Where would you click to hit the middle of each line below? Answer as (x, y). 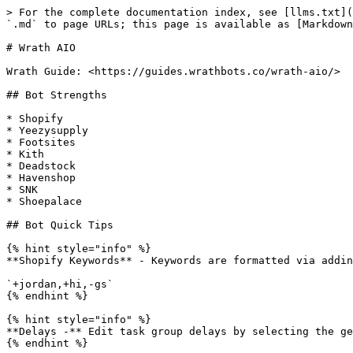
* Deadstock (41, 166)
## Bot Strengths (57, 95)
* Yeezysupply (47, 130)
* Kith (25, 154)
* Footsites (41, 142)
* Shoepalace (44, 201)
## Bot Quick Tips (60, 225)
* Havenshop (41, 178)
